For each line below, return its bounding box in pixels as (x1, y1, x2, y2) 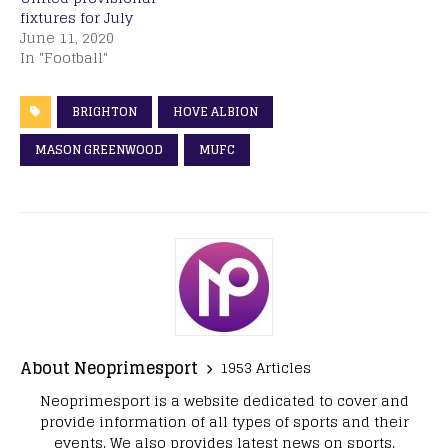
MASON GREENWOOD (35, 138, 163, 160)
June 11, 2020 (20, 24, 114, 50)
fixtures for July (20, 4, 133, 30)
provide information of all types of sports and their (39, 408, 409, 434)
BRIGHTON (72, 100, 137, 122)
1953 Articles (220, 355, 311, 381)
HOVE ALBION (173, 100, 258, 122)
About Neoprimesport (20, 353, 198, 382)
